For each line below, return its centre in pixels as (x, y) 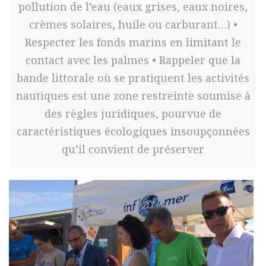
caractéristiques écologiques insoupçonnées (133, 132)
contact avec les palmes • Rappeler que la (133, 60)
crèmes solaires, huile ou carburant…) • (133, 25)
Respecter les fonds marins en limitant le (133, 42)
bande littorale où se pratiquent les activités (133, 78)
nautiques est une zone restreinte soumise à (133, 96)
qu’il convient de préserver (133, 149)
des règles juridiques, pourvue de (133, 114)
